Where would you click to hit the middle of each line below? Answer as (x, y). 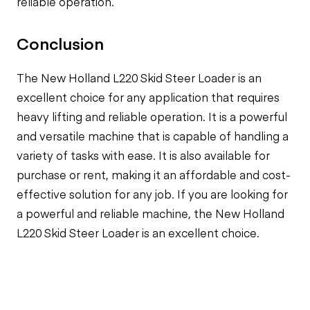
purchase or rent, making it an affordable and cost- (154, 174)
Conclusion (60, 43)
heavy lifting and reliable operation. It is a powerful (152, 116)
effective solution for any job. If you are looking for (152, 194)
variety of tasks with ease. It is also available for (143, 155)
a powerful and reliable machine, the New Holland (151, 213)
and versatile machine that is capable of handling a (153, 136)
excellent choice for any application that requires (148, 97)
